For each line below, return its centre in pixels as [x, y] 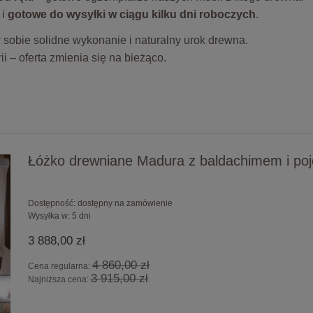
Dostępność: [51, 204]
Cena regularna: [60, 267]
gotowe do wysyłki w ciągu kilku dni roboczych [132, 14]
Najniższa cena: [59, 280]
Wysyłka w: [49, 216]
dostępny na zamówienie [125, 204]
